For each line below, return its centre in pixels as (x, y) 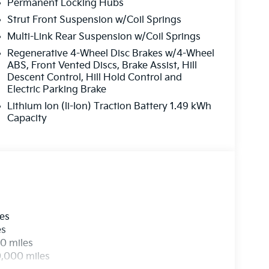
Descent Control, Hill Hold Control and (94, 77)
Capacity (27, 118)
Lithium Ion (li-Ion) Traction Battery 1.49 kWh (109, 106)
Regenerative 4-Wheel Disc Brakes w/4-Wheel (110, 53)
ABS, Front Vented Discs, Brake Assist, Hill (102, 65)
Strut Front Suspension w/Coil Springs (94, 20)
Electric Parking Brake (56, 89)
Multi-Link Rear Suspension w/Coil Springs (104, 37)
